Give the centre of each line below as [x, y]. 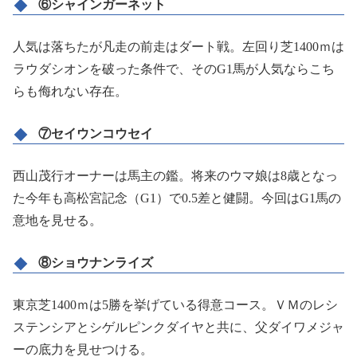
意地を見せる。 [57, 221]
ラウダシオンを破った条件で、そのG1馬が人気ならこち [174, 69]
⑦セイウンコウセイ [96, 134]
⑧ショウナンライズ [96, 262]
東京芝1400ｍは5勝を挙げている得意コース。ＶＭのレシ [175, 304]
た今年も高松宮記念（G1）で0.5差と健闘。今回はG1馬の [177, 198]
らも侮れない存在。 [70, 92]
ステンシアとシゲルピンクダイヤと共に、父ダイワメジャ [178, 327]
